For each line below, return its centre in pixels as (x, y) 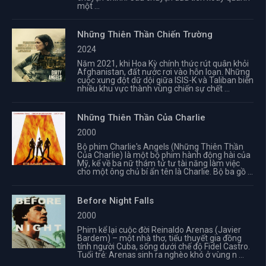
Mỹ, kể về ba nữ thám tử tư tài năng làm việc (159, 163)
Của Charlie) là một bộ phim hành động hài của (164, 155)
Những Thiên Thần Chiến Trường (145, 34)
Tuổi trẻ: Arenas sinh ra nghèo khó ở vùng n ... (161, 255)
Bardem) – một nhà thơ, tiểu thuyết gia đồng (159, 238)
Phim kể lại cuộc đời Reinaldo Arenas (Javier (159, 230)
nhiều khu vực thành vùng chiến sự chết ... (153, 88)
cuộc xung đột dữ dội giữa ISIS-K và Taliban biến (165, 80)
